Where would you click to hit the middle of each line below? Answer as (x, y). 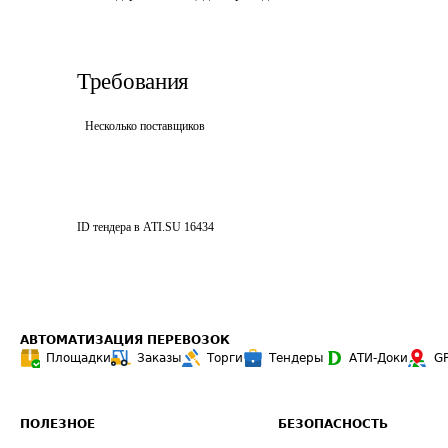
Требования (133, 81)
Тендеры (296, 358)
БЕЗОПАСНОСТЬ (333, 424)
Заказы (159, 358)
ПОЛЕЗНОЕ (57, 424)
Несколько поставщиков (145, 126)
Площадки (78, 358)
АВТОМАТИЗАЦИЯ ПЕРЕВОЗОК (125, 340)
